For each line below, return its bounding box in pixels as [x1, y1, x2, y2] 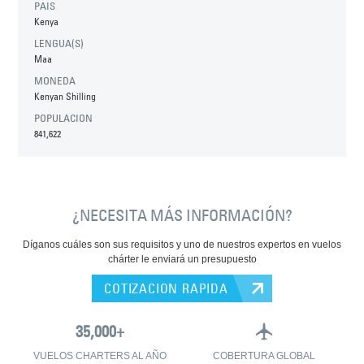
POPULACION [34, 111, 93, 125]
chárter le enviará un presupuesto [107, 253, 257, 266]
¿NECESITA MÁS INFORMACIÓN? [71, 206, 292, 226]
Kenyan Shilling [34, 89, 97, 103]
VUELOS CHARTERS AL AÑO [33, 350, 167, 362]
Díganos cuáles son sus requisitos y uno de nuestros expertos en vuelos [23, 239, 341, 251]
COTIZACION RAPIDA [104, 280, 228, 297]
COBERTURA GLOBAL [212, 350, 315, 362]
